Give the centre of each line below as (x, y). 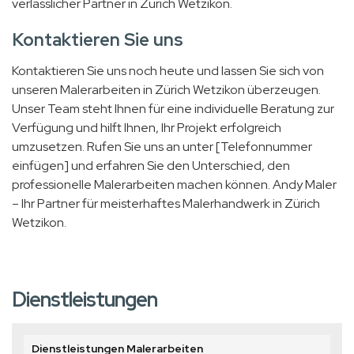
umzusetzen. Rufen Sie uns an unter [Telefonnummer (162, 147)
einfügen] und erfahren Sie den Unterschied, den (151, 166)
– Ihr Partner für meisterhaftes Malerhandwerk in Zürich (166, 204)
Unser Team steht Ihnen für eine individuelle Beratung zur (173, 109)
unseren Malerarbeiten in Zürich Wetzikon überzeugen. (166, 90)
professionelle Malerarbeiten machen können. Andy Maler (174, 185)
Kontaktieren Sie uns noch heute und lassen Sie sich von (168, 71)
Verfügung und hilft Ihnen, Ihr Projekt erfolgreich (147, 128)
